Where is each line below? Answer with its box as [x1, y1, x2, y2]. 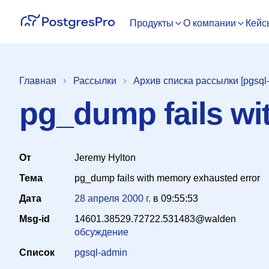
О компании [183, 18, 236, 28]
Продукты [130, 18, 174, 28]
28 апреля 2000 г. [74, 193, 151, 204]
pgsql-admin [74, 247, 127, 258]
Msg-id [19, 214, 50, 224]
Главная [19, 76, 56, 86]
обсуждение [74, 227, 128, 237]
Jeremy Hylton [74, 153, 136, 163]
